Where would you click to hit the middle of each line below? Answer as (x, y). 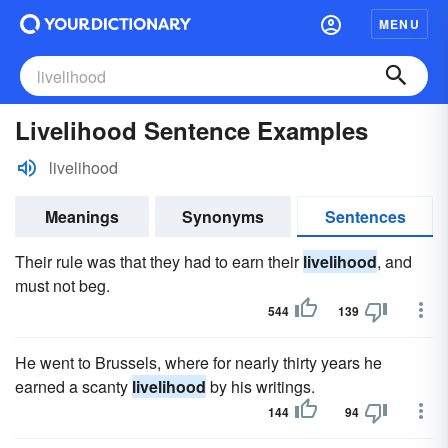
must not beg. (62, 285)
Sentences (365, 216)
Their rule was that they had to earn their (159, 261)
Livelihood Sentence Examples (191, 130)
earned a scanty (73, 386)
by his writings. (260, 386)
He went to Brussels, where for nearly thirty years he (198, 362)
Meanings (82, 216)
